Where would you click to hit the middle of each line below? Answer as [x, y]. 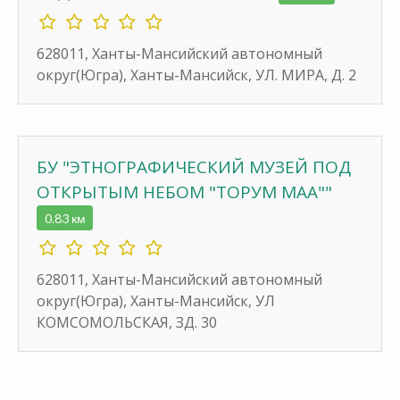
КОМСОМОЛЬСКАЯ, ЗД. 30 [127, 322]
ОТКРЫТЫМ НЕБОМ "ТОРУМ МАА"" [184, 192]
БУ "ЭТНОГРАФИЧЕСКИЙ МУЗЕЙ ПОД [194, 167]
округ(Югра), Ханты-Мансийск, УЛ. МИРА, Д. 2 [196, 75]
